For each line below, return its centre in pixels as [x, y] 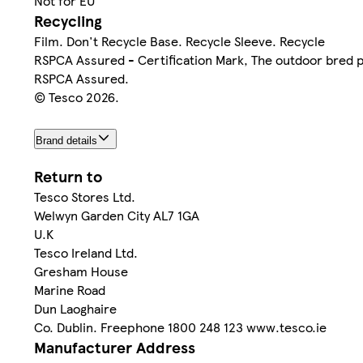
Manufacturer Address [115, 348]
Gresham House [81, 271]
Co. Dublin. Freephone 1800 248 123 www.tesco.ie [180, 327]
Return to [68, 177]
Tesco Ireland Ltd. [86, 253]
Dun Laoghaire [75, 309]
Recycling [68, 20]
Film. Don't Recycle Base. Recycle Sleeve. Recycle [179, 41]
